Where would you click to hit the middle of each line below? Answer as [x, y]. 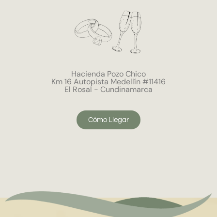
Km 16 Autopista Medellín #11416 [108, 81]
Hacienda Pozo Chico [108, 74]
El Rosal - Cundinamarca [108, 89]
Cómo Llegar [108, 120]
